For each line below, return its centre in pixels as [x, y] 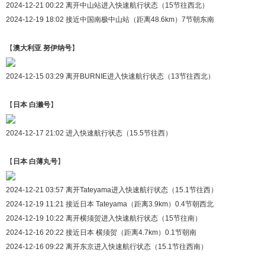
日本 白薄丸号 [35, 161]
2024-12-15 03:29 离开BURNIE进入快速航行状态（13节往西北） [110, 76]
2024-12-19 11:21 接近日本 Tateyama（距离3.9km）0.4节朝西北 [110, 204]
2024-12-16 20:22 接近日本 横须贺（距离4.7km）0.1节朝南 [101, 232]
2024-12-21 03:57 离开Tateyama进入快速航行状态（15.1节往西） [112, 190]
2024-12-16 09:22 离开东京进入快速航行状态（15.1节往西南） [107, 246]
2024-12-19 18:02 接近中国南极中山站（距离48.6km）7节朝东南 [110, 19]
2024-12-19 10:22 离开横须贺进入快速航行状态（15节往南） [104, 218]
